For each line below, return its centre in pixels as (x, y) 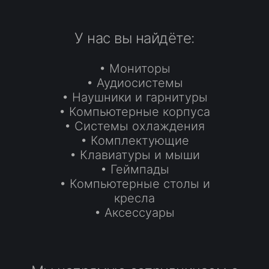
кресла (134, 198)
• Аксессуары (134, 213)
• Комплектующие (134, 141)
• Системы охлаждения (134, 126)
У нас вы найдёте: (134, 38)
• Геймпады (134, 169)
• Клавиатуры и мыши (134, 155)
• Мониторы (134, 68)
